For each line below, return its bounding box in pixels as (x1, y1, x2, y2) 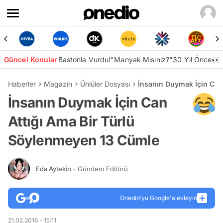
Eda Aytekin (36, 164, 73, 173)
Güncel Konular (4, 55, 58, 64)
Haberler (8, 80, 36, 88)
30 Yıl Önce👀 (173, 55, 221, 64)
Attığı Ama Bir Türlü (8, 113, 134, 130)
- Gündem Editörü (73, 164, 128, 173)
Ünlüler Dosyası (80, 80, 130, 88)
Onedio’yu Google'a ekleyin (120, 194, 197, 202)
